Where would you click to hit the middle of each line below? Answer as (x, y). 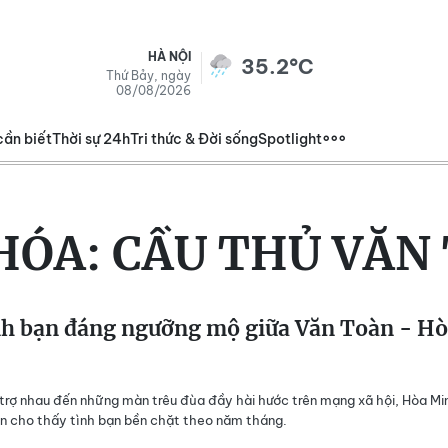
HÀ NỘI (169, 56)
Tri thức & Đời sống (194, 139)
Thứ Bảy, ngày (148, 75)
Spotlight (290, 139)
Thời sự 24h (91, 139)
